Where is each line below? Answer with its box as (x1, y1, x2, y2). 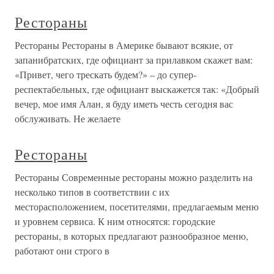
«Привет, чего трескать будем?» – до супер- (15, 68, 196, 81)
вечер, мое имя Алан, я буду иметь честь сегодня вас (15, 97, 233, 110)
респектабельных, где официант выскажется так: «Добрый (15, 83, 259, 95)
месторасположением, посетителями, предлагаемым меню (15, 200, 259, 213)
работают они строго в (15, 244, 109, 257)
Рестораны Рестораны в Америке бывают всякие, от (15, 39, 233, 51)
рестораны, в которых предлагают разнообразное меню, (15, 229, 248, 242)
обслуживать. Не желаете (15, 112, 120, 125)
